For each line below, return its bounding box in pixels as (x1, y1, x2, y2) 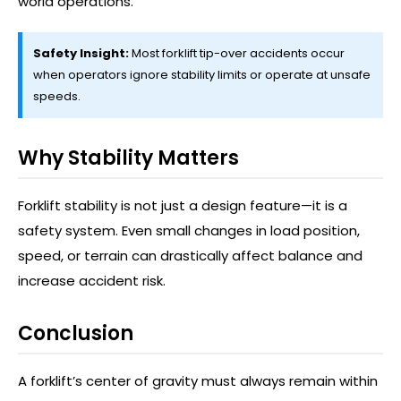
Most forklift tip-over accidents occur (129, 45, 345, 62)
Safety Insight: (33, 45, 129, 62)
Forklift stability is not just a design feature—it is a (18, 196, 347, 215)
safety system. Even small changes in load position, (18, 221, 360, 240)
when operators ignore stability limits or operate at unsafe (33, 66, 371, 83)
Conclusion (18, 320, 133, 347)
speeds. (33, 88, 81, 105)
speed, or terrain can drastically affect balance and (18, 246, 363, 265)
